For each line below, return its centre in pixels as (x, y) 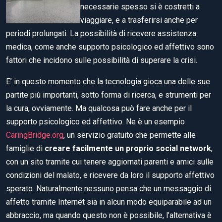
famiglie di (25, 148)
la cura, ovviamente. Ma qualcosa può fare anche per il (99, 108)
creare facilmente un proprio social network (128, 148)
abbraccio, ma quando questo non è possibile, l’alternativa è (109, 215)
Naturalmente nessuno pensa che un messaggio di (123, 188)
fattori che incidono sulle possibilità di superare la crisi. (102, 60)
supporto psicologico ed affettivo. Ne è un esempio (95, 121)
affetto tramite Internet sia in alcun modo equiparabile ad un (109, 202)
